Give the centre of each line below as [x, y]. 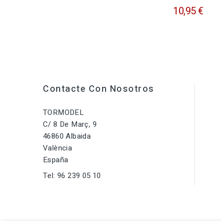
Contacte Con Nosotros [99, 89]
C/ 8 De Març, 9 [70, 125]
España [56, 160]
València [58, 148]
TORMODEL [64, 113]
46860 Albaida [67, 136]
